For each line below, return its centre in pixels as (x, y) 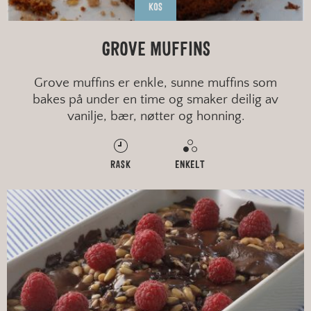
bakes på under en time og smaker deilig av (155, 99)
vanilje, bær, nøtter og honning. (155, 116)
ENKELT (190, 165)
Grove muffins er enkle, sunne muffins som (155, 83)
